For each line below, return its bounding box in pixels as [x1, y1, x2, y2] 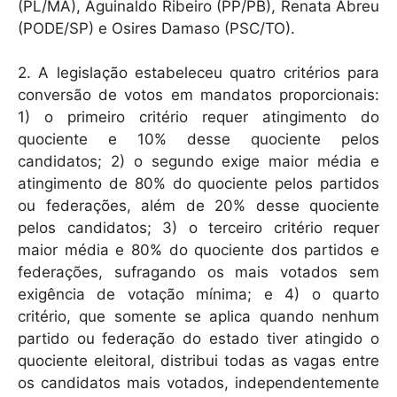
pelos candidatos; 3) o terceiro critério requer [18, 219, 379, 237]
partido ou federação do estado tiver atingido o [18, 330, 379, 348]
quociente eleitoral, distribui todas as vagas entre [18, 352, 379, 370]
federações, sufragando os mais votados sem [18, 263, 379, 282]
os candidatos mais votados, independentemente [18, 374, 379, 393]
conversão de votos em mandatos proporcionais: [18, 86, 379, 105]
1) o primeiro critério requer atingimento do [18, 108, 379, 127]
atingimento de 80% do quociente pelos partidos [18, 175, 379, 193]
